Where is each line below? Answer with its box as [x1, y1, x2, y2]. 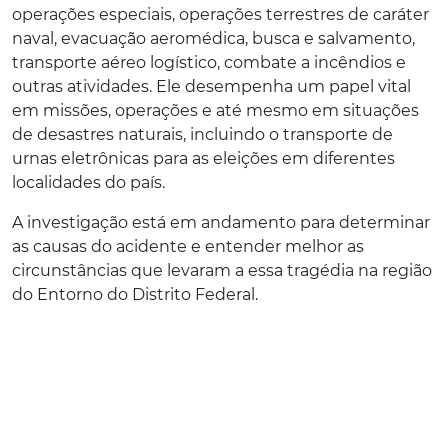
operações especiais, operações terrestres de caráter [12, 4, 429, 24]
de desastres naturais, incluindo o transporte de [12, 124, 393, 144]
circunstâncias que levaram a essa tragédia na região [12, 260, 432, 280]
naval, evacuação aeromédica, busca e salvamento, [12, 28, 415, 48]
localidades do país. [12, 172, 165, 192]
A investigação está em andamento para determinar [12, 212, 430, 232]
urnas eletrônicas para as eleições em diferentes [12, 148, 395, 168]
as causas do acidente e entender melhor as [12, 236, 364, 256]
